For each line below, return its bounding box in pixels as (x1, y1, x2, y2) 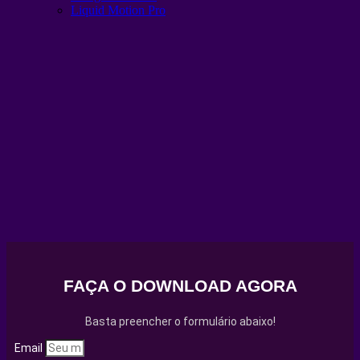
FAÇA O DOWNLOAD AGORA (63, 276, 297, 296)
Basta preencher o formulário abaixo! (84, 314, 276, 328)
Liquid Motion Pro (71, 3, 166, 17)
